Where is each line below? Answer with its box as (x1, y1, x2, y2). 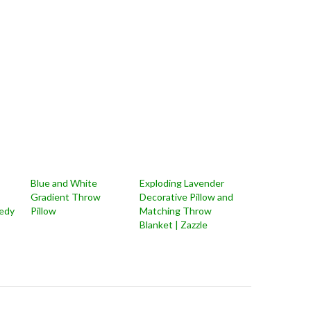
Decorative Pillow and (139, 191, 233, 203)
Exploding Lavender (139, 177, 224, 189)
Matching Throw (139, 205, 212, 217)
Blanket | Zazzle (139, 219, 208, 230)
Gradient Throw (31, 191, 101, 203)
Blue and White (31, 177, 98, 189)
